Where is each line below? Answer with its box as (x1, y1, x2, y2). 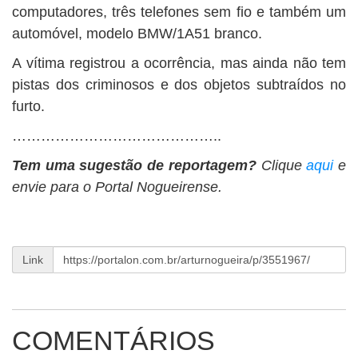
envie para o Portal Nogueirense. (12, 179, 222, 195)
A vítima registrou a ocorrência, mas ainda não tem (12, 55, 346, 71)
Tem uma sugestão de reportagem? (12, 157, 257, 173)
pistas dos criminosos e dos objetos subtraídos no (12, 77, 346, 93)
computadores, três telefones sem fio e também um (12, 4, 346, 20)
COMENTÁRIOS (12, 325, 215, 356)
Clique (256, 157, 307, 173)
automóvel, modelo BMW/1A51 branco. (12, 26, 262, 42)
